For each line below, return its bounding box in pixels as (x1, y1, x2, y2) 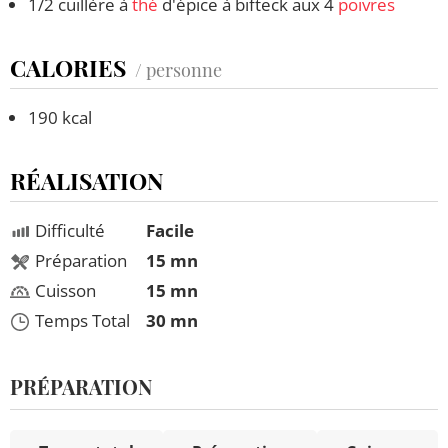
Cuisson (35, 278, 96, 302)
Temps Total (35, 308, 130, 332)
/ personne (135, 57, 222, 82)
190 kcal (28, 105, 92, 129)
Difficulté (35, 218, 105, 242)
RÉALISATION (10, 164, 164, 196)
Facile (146, 218, 194, 242)
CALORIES (10, 51, 126, 83)
